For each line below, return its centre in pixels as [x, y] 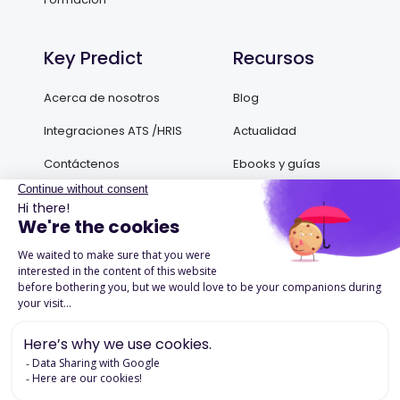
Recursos [274, 58]
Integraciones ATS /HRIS [113, 131]
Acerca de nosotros [102, 98]
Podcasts [260, 197]
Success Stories [279, 230]
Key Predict [93, 58]
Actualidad [265, 131]
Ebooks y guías [277, 164]
